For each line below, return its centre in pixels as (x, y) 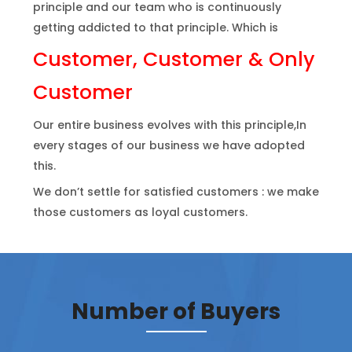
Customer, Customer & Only (174, 60)
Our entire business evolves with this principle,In (169, 125)
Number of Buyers (176, 312)
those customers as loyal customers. (140, 213)
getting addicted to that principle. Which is (155, 28)
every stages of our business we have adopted (169, 146)
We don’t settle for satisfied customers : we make (176, 192)
